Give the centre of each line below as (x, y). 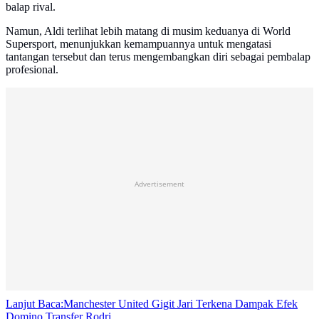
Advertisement (159, 184)
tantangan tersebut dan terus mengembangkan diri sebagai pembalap (158, 57)
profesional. (32, 70)
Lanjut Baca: (35, 304)
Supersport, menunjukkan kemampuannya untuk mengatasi (138, 44)
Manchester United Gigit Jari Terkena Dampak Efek (181, 304)
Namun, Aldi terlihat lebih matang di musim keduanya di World (148, 31)
